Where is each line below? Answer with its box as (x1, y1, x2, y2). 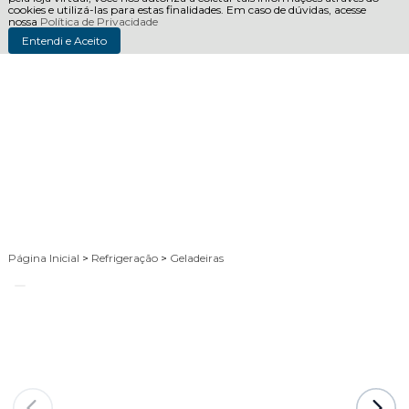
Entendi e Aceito (21, 34, 107, 47)
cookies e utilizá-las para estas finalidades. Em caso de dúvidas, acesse (7, 3, 366, 16)
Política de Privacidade (39, 15, 158, 28)
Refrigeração (90, 251, 161, 266)
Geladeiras (169, 251, 224, 266)
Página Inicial (7, 251, 82, 266)
